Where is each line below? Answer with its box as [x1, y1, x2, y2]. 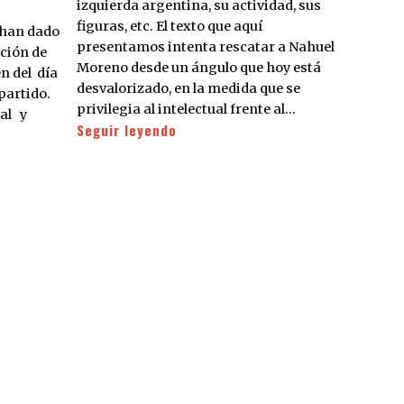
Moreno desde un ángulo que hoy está [77, 59, 321, 76]
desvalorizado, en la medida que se [77, 79, 300, 96]
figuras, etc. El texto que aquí [77, 17, 262, 34]
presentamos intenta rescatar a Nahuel [77, 38, 335, 55]
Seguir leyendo [77, 120, 177, 140]
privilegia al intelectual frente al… [77, 100, 296, 117]
